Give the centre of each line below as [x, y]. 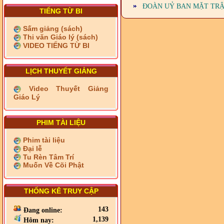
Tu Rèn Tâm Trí [47, 157]
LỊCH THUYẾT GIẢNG [61, 71]
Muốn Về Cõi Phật [52, 165]
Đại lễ [31, 148]
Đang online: [42, 210]
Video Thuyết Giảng [65, 88]
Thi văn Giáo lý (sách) [59, 37]
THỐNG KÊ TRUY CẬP [61, 191]
